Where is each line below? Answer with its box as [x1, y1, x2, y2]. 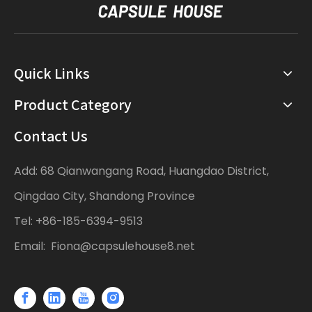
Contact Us [14, 125, 88, 146]
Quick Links [14, 63, 90, 83]
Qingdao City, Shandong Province [14, 187, 195, 204]
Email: [14, 237, 51, 254]
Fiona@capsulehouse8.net [51, 237, 195, 254]
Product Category [14, 94, 132, 114]
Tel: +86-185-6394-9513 [14, 212, 143, 229]
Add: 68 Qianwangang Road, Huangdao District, [14, 162, 269, 179]
